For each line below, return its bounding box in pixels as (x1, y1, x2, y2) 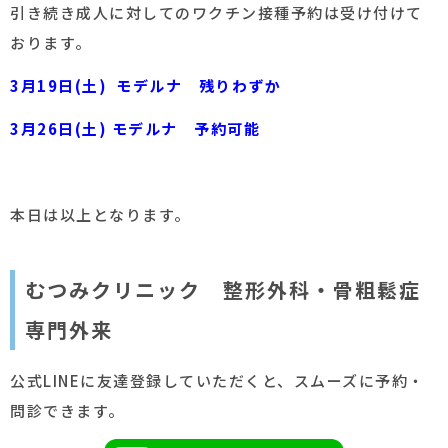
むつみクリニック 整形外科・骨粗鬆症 (25, 275, 421, 305)
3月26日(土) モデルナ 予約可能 (10, 118, 260, 140)
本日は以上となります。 (10, 204, 191, 226)
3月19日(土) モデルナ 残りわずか (10, 75, 281, 97)
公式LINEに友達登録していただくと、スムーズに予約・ (10, 370, 425, 392)
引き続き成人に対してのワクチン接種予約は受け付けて (10, 2, 423, 24)
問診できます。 (10, 400, 125, 422)
